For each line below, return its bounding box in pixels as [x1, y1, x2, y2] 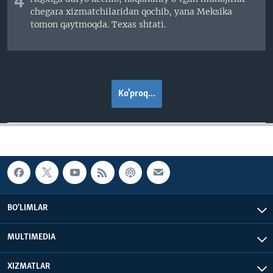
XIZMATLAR [7, 261, 50, 271]
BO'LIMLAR [7, 203, 48, 213]
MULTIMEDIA [7, 232, 55, 242]
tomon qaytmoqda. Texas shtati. [30, 19, 166, 30]
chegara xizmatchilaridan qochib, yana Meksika [30, 6, 233, 18]
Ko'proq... [118, 88, 155, 99]
